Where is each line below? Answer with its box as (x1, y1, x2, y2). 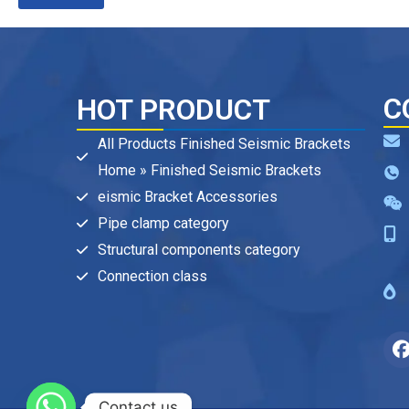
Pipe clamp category (97, 215, 229, 232)
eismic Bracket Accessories (97, 188, 278, 205)
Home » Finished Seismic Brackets (97, 162, 321, 179)
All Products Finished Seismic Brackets (97, 135, 351, 152)
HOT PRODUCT (77, 92, 271, 127)
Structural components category (97, 241, 300, 258)
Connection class (97, 267, 207, 285)
